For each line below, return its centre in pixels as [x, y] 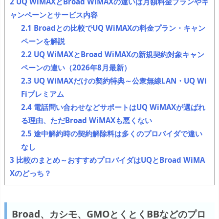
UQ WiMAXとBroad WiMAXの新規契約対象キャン [118, 55]
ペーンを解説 [43, 41]
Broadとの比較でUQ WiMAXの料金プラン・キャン [118, 28]
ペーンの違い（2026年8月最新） [76, 68]
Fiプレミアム [42, 94]
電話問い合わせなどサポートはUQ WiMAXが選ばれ [118, 107]
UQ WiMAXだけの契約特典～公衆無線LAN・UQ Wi [119, 81]
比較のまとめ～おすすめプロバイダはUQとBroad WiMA [109, 160]
